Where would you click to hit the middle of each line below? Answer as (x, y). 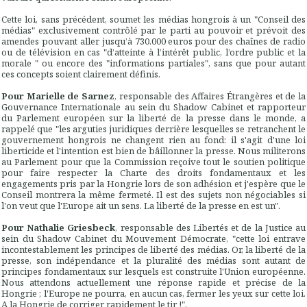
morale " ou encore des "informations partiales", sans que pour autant (153, 63)
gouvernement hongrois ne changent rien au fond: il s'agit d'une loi (153, 140)
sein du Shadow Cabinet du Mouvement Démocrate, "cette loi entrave (153, 239)
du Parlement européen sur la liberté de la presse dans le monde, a (153, 118)
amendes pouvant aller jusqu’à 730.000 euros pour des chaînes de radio (153, 41)
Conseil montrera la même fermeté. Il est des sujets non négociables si (153, 195)
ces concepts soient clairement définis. (82, 74)
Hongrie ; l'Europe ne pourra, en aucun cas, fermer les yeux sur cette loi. (153, 294)
